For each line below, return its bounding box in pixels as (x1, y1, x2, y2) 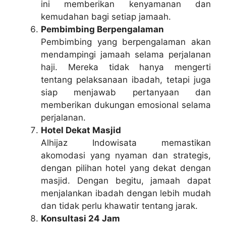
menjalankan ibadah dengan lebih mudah (41, 188, 211, 198)
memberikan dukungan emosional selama (41, 99, 211, 110)
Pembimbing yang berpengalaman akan (41, 36, 211, 47)
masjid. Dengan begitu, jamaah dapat (41, 175, 211, 186)
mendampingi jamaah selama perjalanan (41, 49, 211, 60)
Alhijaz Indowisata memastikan (41, 137, 211, 148)
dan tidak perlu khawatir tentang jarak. (41, 200, 198, 211)
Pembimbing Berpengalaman (41, 24, 164, 34)
